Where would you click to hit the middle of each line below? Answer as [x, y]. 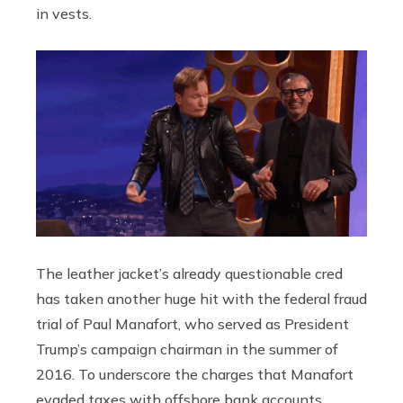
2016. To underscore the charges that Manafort [195, 374]
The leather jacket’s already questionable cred [189, 273]
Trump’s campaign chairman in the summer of [187, 349]
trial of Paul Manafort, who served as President [193, 323]
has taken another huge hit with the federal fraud [201, 298]
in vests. [64, 13]
